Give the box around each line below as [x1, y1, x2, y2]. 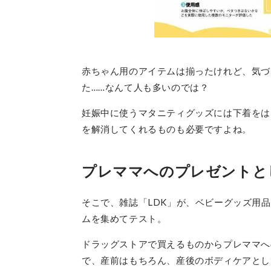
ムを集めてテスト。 [82, 213, 167, 224]
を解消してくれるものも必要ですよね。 [82, 123, 252, 134]
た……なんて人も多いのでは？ [82, 82, 209, 93]
